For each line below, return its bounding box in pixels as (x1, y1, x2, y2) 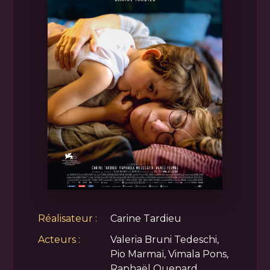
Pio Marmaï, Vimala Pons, (110, 248, 228, 260)
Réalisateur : (37, 212, 97, 224)
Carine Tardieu (110, 212, 181, 224)
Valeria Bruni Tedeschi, (110, 233, 219, 245)
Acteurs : (37, 233, 80, 245)
